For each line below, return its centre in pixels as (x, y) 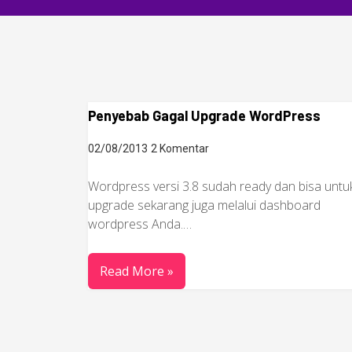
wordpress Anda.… (140, 224)
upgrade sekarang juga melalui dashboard (204, 205)
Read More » (137, 271)
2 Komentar (180, 148)
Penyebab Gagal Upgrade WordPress (204, 115)
